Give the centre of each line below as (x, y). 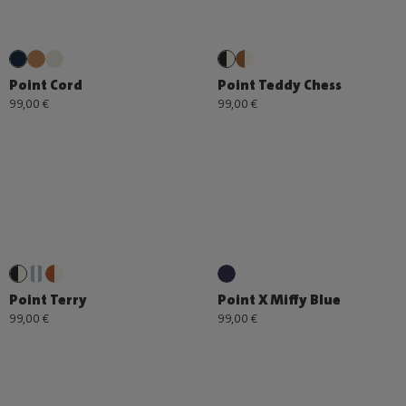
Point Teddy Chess (279, 85)
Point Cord (46, 85)
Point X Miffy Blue (279, 300)
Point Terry (48, 300)
